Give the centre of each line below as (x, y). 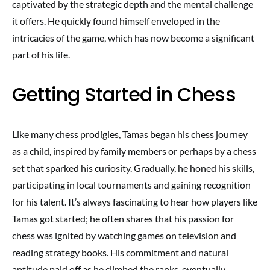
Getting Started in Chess (124, 94)
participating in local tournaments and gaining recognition (131, 185)
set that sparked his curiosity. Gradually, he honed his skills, (133, 168)
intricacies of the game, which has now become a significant (133, 38)
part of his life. (41, 55)
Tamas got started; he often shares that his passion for (123, 218)
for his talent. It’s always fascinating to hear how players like (135, 202)
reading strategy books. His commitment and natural (120, 252)
